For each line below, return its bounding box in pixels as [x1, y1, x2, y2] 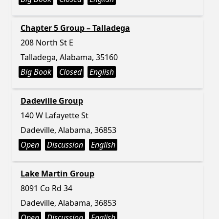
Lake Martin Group [21, 168, 94, 179]
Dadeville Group [21, 95, 83, 106]
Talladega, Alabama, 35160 [21, 52, 118, 63]
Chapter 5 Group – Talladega [21, 22, 130, 33]
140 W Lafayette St [21, 110, 88, 121]
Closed [59, 66, 82, 77]
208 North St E [21, 37, 73, 48]
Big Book [21, 66, 51, 77]
